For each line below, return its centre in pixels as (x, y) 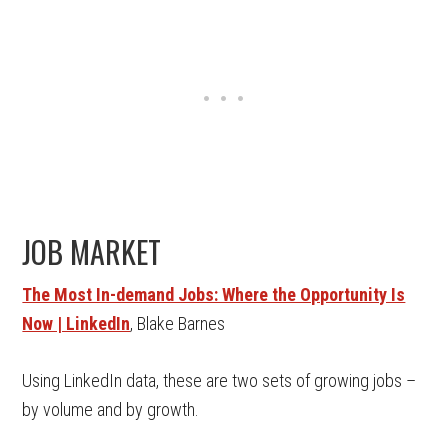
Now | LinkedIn (76, 323)
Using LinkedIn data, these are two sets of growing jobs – (219, 380)
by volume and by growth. (111, 409)
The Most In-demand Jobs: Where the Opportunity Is (214, 294)
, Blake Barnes (178, 323)
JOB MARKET (92, 251)
